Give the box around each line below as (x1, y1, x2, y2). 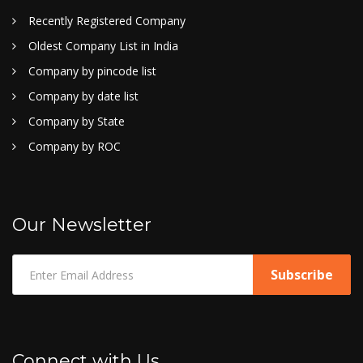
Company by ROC (28, 139, 121, 154)
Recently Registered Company (28, 13, 186, 28)
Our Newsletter (12, 214, 152, 236)
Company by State (28, 113, 125, 129)
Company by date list (28, 88, 139, 104)
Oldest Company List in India (28, 38, 178, 53)
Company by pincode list (28, 63, 156, 79)
